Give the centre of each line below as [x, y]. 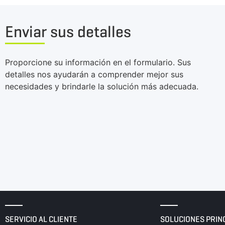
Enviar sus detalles [68, 31]
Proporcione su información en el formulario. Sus [98, 62]
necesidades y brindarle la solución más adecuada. [102, 86]
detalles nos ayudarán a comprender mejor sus [94, 74]
